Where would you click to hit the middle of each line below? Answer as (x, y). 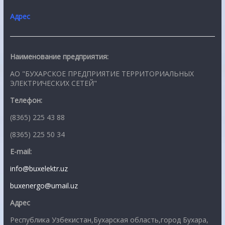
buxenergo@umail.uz (44, 185)
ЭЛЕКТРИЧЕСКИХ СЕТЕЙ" (53, 83)
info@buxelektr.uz (39, 168)
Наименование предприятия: (59, 56)
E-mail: (21, 151)
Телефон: (26, 100)
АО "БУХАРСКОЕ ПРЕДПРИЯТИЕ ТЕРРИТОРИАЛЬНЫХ (102, 73)
